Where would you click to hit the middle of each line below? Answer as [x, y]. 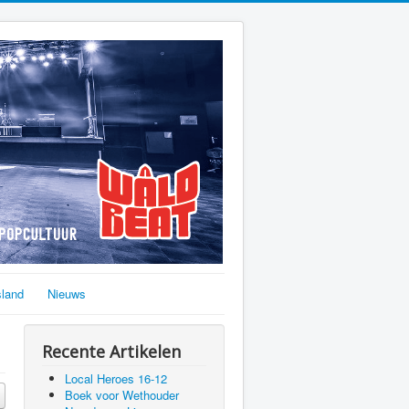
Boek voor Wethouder [122, 395]
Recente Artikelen [111, 351]
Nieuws [67, 294]
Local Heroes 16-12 [116, 378]
